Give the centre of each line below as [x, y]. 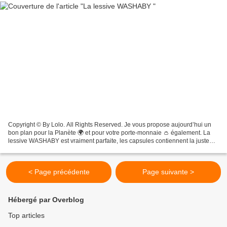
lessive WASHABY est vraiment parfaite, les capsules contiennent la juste [109, 141]
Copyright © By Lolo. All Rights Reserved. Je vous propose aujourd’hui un [110, 125]
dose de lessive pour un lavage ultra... [60, 149]
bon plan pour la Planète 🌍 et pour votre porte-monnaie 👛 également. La [109, 133]
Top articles [26, 216]
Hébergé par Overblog [46, 200]
